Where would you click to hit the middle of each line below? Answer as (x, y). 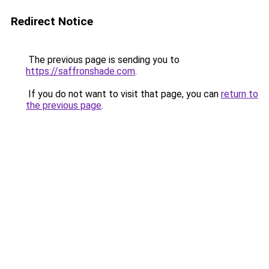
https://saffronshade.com (80, 71)
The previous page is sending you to (103, 60)
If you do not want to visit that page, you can (123, 94)
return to (240, 94)
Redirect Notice (52, 21)
